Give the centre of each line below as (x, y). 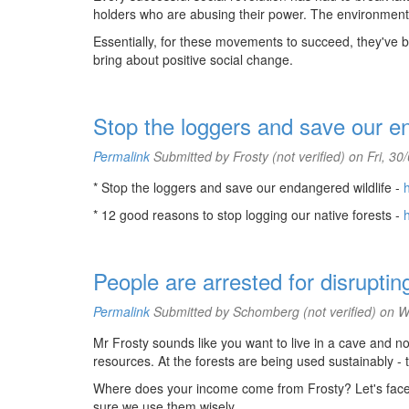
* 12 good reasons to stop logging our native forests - (248, 215)
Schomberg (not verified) (304, 311)
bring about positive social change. (193, 59)
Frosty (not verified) (289, 156)
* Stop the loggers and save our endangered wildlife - (248, 187)
